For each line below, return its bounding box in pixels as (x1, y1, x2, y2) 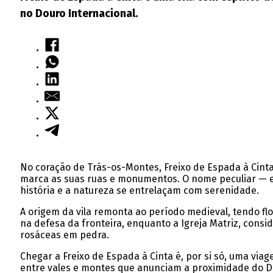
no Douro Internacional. (19, 6, 138, 20)
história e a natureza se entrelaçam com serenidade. (19, 184, 259, 196)
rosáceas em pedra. (19, 229, 109, 241)
